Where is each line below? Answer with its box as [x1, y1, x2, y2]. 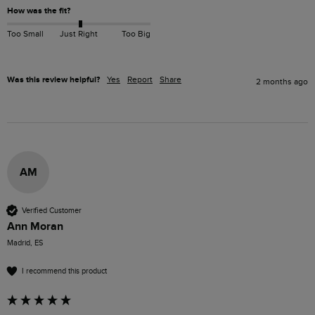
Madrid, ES [7, 238, 43, 248]
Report [127, 75, 153, 85]
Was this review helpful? [7, 75, 100, 86]
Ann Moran [7, 219, 63, 234]
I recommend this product [22, 266, 107, 276]
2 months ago [256, 77, 308, 87]
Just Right [59, 28, 98, 39]
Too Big [121, 28, 150, 39]
